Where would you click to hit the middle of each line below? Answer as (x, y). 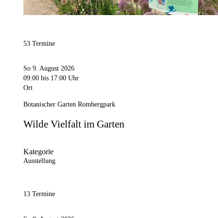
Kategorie (38, 152)
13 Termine (39, 194)
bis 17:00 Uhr (59, 78)
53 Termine (39, 44)
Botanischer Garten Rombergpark (69, 104)
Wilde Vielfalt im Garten (74, 124)
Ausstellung (39, 161)
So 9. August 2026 (49, 68)
